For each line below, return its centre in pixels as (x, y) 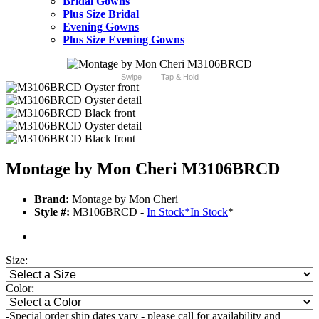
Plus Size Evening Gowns (124, 40)
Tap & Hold (179, 77)
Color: (20, 288)
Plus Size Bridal (101, 14)
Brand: (52, 199)
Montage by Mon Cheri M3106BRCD (143, 169)
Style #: (52, 212)
